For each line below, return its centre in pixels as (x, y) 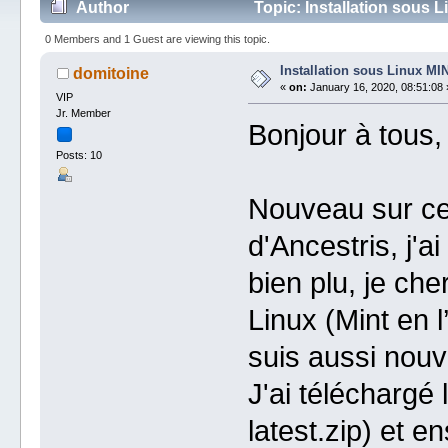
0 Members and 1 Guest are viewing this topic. (158, 38)
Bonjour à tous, (344, 135)
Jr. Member (84, 112)
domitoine (110, 74)
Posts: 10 (79, 155)
